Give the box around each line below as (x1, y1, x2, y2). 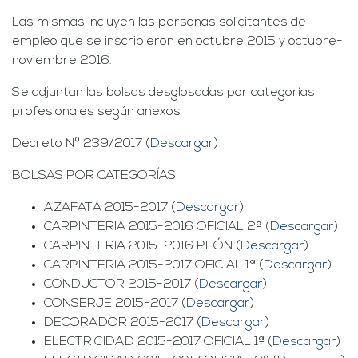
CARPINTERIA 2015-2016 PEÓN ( (44, 240, 241, 253)
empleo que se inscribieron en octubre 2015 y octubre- (12, 35, 343, 49)
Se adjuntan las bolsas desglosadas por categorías (12, 86, 315, 100)
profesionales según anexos (12, 105, 181, 119)
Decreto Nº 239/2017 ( (12, 137, 150, 151)
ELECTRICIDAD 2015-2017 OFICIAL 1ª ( (44, 336, 272, 349)
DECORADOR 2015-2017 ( (44, 316, 201, 330)
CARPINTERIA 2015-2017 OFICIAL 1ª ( (44, 259, 264, 272)
